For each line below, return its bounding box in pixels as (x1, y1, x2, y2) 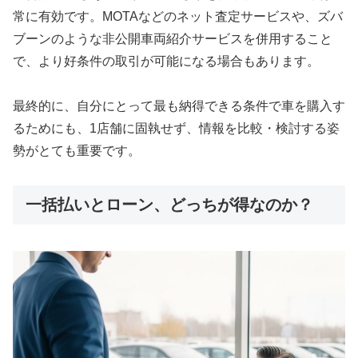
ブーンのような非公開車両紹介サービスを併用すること (13, 31, 332, 46)
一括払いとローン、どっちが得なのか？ (26, 196, 313, 214)
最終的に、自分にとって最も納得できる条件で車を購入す (13, 99, 345, 113)
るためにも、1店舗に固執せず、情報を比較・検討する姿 (13, 121, 340, 136)
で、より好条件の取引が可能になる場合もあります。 (13, 54, 320, 68)
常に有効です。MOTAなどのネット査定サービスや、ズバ (13, 9, 343, 23)
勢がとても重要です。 (13, 144, 141, 158)
